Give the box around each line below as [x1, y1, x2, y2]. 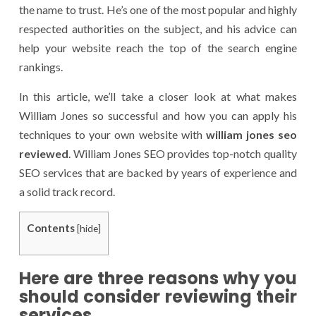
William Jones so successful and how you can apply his [19, 108, 297, 122]
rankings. [19, 59, 63, 73]
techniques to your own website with [19, 127, 206, 141]
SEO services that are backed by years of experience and [19, 165, 297, 179]
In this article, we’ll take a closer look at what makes [19, 89, 297, 103]
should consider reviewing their [19, 284, 297, 308]
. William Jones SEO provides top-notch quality [68, 146, 297, 160]
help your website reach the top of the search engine [19, 40, 297, 54]
